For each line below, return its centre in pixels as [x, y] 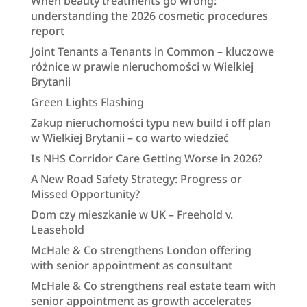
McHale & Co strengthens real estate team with [153, 285]
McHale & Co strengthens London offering [141, 250]
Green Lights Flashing [87, 102]
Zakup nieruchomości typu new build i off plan [150, 122]
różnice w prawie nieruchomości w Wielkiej [142, 66]
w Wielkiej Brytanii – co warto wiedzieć [130, 137]
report [47, 30]
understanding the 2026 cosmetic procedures [149, 15]
